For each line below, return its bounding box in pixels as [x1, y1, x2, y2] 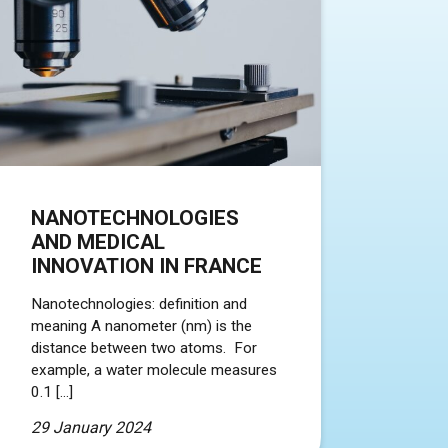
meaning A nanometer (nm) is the [31, 316, 252, 335]
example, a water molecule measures [31, 360, 277, 379]
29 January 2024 [31, 417, 151, 437]
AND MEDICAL [31, 229, 165, 254]
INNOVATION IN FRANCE [31, 253, 262, 278]
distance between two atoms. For [31, 338, 257, 357]
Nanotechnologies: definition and [31, 294, 247, 313]
